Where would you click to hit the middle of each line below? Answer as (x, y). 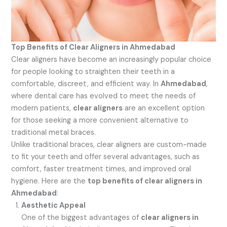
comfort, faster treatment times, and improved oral (101, 169)
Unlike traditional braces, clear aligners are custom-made (109, 145)
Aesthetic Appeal (54, 206)
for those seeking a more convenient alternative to (100, 121)
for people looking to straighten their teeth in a (93, 72)
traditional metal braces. (54, 133)
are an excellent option (164, 108)
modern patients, (42, 108)
